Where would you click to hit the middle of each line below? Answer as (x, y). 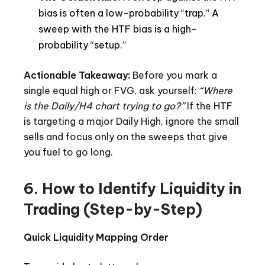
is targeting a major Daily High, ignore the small (131, 122)
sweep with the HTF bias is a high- (118, 29)
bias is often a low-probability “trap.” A (129, 13)
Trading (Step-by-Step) (113, 210)
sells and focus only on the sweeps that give (126, 137)
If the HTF (209, 106)
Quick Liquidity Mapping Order (96, 237)
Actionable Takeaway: (77, 75)
